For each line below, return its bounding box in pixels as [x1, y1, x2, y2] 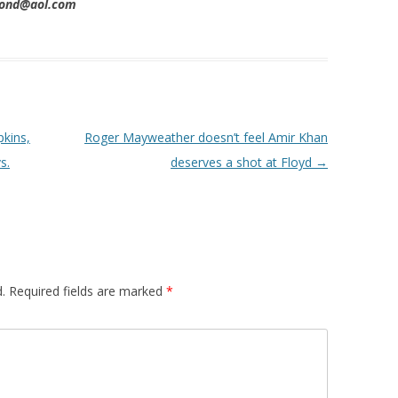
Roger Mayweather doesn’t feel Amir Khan [84, 129, 328, 147]
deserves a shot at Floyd [170, 154, 315, 171]
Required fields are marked [9, 283, 166, 300]
